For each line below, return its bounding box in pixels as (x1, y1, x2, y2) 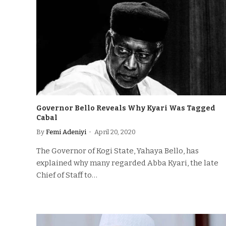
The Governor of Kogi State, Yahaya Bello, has (36, 146, 199, 155)
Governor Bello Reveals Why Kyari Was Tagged (36, 103, 215, 112)
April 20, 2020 (94, 128, 136, 136)
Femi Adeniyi (46, 128, 86, 136)
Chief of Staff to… (36, 170, 97, 180)
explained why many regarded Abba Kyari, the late (36, 158, 218, 167)
